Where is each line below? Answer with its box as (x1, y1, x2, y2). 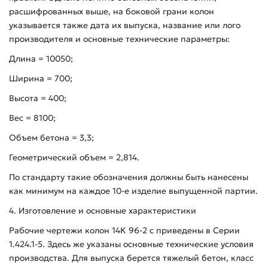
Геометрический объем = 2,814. (9, 151, 139, 163)
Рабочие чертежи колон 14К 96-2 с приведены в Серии (9, 224, 240, 236)
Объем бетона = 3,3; (9, 132, 94, 143)
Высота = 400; (9, 92, 66, 103)
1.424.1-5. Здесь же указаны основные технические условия (9, 238, 254, 249)
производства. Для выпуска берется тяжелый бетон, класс (9, 252, 254, 263)
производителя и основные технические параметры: (9, 33, 230, 44)
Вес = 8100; (9, 112, 56, 123)
